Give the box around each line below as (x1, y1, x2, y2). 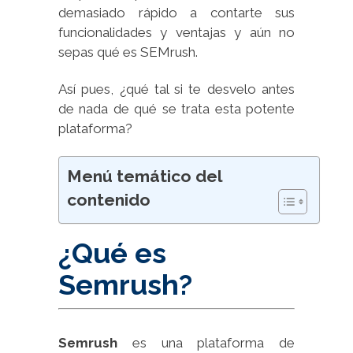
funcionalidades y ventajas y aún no (58, 24, 295, 40)
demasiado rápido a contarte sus (58, 4, 295, 20)
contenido (67, 189, 150, 210)
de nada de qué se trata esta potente (58, 100, 295, 117)
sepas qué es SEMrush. (58, 43, 198, 60)
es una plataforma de (117, 334, 295, 351)
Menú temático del (67, 165, 222, 186)
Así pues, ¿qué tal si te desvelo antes (58, 80, 295, 97)
